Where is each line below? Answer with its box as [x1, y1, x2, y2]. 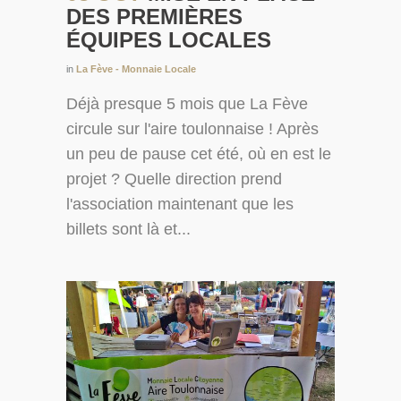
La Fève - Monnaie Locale [76, 64, 196, 75]
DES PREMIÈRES [66, 4, 243, 30]
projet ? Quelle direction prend [66, 170, 282, 189]
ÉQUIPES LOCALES [66, 28, 271, 53]
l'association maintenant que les [66, 195, 294, 214]
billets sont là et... [66, 220, 191, 239]
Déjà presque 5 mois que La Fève [66, 95, 308, 114]
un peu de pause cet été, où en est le [66, 145, 331, 164]
